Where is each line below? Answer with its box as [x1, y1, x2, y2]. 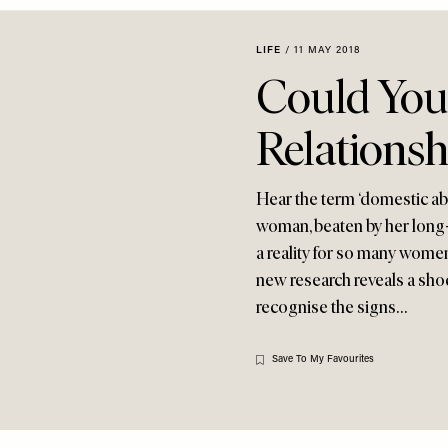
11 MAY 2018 [294, 45, 361, 56]
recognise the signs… [256, 296, 407, 318]
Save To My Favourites [272, 354, 374, 365]
